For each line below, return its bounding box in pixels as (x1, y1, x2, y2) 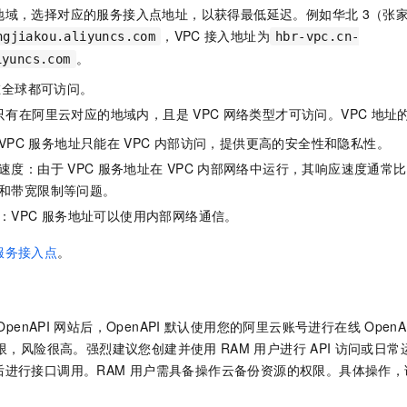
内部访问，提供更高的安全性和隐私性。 (154, 133, 390, 152)
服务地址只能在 (28, 133, 121, 152)
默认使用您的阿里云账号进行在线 (164, 316, 361, 335)
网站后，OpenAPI (54, 316, 161, 335)
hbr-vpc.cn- (275, 28, 360, 44)
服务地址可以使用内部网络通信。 (41, 205, 238, 224)
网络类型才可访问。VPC (223, 104, 368, 123)
